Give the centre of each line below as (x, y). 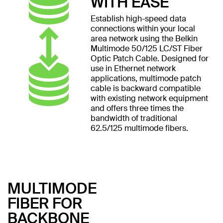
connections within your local (143, 28)
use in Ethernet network (133, 68)
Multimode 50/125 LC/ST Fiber (146, 48)
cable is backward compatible (145, 88)
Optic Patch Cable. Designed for (149, 58)
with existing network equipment (149, 98)
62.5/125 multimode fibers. (139, 128)
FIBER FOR (45, 203)
